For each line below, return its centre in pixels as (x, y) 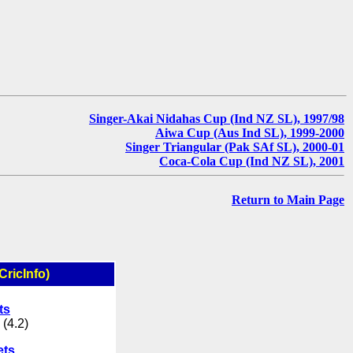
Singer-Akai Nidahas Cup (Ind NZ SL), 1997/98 (217, 118)
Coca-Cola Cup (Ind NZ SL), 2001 (252, 161)
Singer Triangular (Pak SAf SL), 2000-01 (235, 147)
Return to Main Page (288, 200)
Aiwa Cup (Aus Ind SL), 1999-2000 (250, 132)
